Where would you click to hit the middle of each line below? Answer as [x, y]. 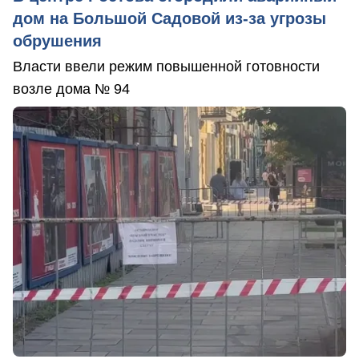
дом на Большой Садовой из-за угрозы [169, 19]
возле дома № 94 [71, 89]
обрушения [57, 41]
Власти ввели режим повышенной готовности [166, 67]
